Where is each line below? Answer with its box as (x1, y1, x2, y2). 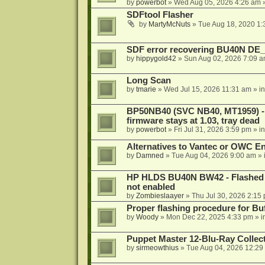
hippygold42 (135, 54, 176, 63)
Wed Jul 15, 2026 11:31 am (163, 85, 251, 94)
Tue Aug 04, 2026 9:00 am (171, 151, 256, 160)
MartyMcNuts (148, 20, 190, 29)
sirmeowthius (135, 243, 179, 252)
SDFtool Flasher (126, 10, 193, 20)
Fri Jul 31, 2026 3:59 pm (173, 125, 251, 134)
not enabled (126, 182, 175, 192)
